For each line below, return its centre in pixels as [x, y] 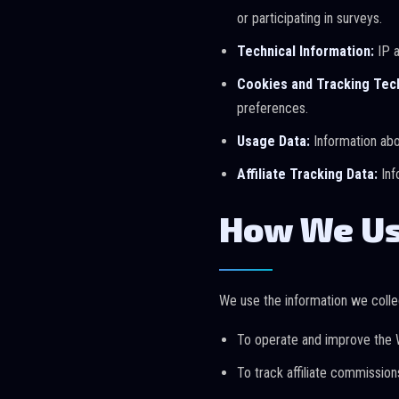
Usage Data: [273, 141]
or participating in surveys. [309, 18]
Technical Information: [305, 51]
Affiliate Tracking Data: [307, 174]
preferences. [273, 108]
